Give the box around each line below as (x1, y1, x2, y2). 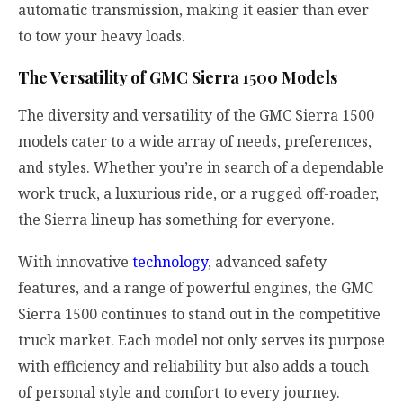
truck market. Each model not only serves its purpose (18, 330, 385, 351)
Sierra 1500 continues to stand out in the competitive (18, 304, 381, 325)
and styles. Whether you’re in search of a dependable (18, 157, 384, 178)
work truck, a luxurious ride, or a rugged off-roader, (18, 184, 379, 204)
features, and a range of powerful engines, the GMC (18, 278, 373, 299)
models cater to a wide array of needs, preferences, (18, 131, 372, 152)
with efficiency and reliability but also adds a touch (18, 356, 369, 377)
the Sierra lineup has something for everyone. (18, 210, 335, 230)
